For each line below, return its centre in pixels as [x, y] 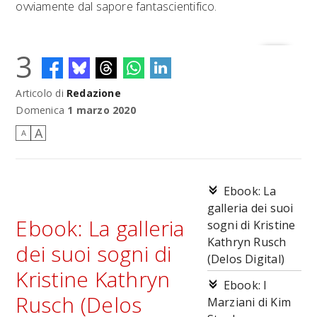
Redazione [93, 93]
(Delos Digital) [247, 259]
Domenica [40, 110]
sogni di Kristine [251, 225]
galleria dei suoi [250, 208]
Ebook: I [245, 285]
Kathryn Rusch [247, 242]
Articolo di [41, 93]
